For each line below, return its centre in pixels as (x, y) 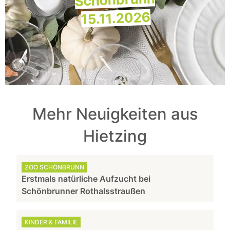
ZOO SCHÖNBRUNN (55, 167)
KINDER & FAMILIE (51, 222)
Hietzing (115, 136)
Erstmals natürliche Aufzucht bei (86, 178)
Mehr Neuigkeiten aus (115, 114)
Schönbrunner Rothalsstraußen (84, 191)
